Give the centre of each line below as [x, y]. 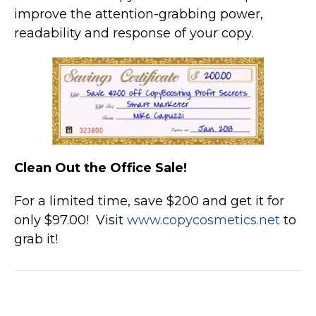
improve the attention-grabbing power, [139, 14]
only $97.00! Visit [71, 220]
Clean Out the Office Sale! [101, 168]
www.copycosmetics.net [203, 220]
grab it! [36, 239]
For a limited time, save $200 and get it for [149, 201]
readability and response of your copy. [134, 33]
